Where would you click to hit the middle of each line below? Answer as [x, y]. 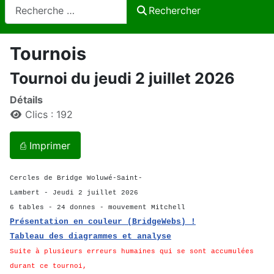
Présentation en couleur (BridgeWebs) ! [103, 222]
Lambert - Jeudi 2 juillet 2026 [74, 193]
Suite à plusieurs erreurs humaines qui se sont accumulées [132, 252]
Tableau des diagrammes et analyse [91, 237]
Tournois [48, 54]
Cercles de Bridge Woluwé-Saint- [76, 178]
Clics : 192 [49, 115]
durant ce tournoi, [48, 266]
